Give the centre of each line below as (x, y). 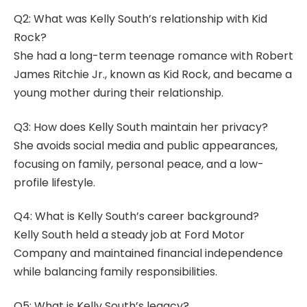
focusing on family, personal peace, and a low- (139, 164)
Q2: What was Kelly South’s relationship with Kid (140, 19)
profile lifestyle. (54, 182)
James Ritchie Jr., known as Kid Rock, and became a (153, 75)
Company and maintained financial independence (148, 254)
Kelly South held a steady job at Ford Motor (129, 235)
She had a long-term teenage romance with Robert (153, 56)
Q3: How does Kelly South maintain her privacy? (141, 127)
